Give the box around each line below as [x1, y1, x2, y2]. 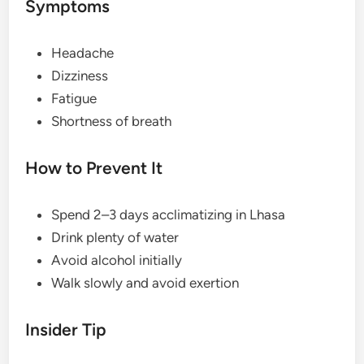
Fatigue [51, 90, 97, 107]
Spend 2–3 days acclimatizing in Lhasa [51, 206, 286, 223]
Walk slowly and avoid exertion [51, 275, 240, 292]
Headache [51, 45, 115, 62]
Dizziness [51, 67, 109, 84]
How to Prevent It [25, 158, 163, 179]
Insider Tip [25, 319, 107, 340]
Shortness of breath [51, 113, 172, 130]
